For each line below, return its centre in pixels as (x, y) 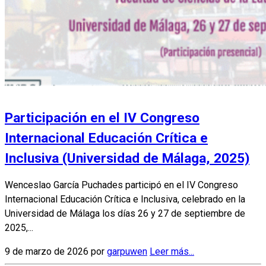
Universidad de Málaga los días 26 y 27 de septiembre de (125, 214)
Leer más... (172, 252)
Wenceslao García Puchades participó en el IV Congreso (121, 185)
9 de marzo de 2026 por (56, 252)
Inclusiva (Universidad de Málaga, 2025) (127, 159)
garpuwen (127, 252)
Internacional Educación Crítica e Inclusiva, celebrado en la (125, 199)
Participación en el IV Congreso (102, 118)
